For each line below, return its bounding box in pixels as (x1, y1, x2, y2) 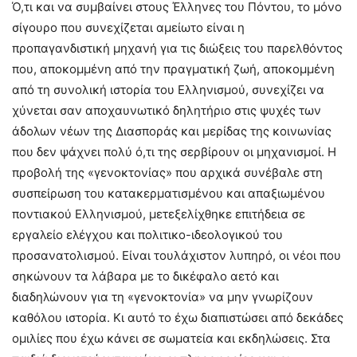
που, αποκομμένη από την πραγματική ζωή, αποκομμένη (12, 61, 335, 76)
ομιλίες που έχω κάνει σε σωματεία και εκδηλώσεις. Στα (12, 330, 331, 346)
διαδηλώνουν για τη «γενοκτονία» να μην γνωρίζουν (12, 288, 313, 304)
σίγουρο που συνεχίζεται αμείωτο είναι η (12, 19, 245, 35)
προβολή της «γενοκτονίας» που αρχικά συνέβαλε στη (12, 164, 323, 180)
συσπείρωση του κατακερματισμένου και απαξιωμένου (12, 185, 325, 201)
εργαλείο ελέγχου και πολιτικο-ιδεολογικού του (12, 226, 283, 242)
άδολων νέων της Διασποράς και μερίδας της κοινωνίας (12, 123, 331, 139)
